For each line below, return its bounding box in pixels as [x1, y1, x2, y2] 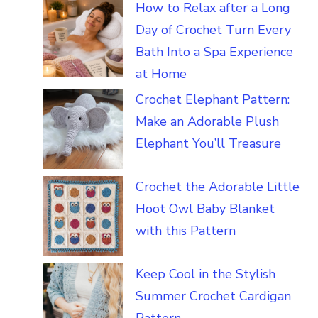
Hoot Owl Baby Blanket [136, 199, 275, 217]
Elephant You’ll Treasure [136, 134, 281, 152]
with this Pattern [136, 221, 236, 239]
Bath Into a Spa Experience [136, 43, 293, 60]
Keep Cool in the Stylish [136, 265, 275, 283]
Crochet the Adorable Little [136, 177, 300, 195]
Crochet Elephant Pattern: [136, 90, 290, 108]
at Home [136, 65, 187, 82]
